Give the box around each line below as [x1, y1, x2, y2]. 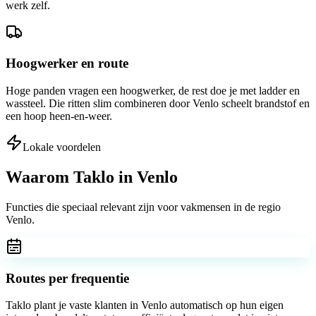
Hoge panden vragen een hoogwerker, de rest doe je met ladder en [6, 85, 300, 97]
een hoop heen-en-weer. [6, 110, 112, 123]
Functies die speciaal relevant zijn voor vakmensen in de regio [6, 200, 281, 213]
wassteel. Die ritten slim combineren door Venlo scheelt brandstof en [6, 97, 310, 110]
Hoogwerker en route [6, 56, 128, 71]
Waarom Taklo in [6, 167, 137, 186]
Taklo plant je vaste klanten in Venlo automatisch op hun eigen [6, 299, 284, 312]
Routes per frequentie [6, 270, 129, 286]
